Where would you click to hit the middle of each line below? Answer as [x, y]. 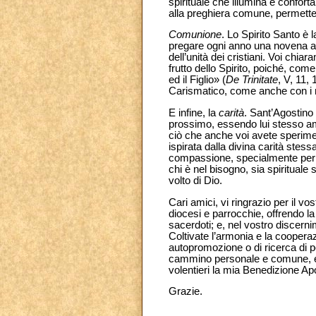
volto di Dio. [195, 181]
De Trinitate [252, 80]
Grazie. [186, 292]
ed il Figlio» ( [197, 80]
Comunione [195, 35]
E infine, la [194, 113]
